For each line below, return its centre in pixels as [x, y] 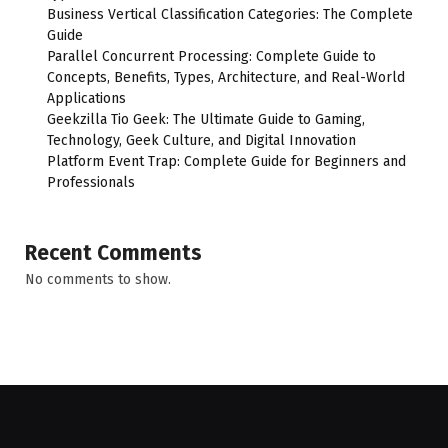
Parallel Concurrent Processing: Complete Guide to [211, 56]
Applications [86, 98]
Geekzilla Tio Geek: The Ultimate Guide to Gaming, [206, 119]
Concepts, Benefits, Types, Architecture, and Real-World [226, 77]
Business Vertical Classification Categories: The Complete [230, 14]
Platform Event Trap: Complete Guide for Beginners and [226, 161]
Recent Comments [113, 252]
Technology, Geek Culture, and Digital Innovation [201, 140]
